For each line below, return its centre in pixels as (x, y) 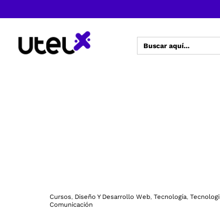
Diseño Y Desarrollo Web (112, 196)
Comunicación (71, 204)
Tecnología (170, 196)
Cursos (60, 196)
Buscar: (147, 39)
